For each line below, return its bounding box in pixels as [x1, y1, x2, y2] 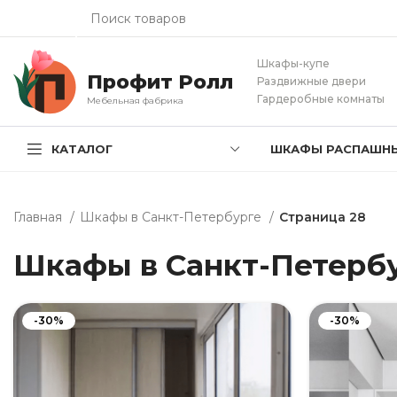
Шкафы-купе [257, 57, 330, 70]
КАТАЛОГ [51, 141, 113, 156]
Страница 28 [279, 209, 366, 225]
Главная [13, 209, 66, 225]
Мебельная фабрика [87, 94, 183, 106]
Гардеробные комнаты [257, 92, 385, 105]
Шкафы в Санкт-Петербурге [80, 209, 265, 225]
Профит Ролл [87, 69, 233, 94]
